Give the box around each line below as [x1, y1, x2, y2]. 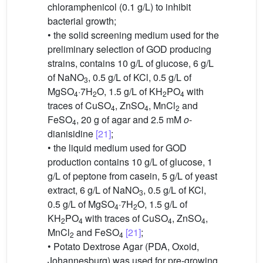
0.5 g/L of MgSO [48, 197, 114, 211]
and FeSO [74, 225, 119, 240]
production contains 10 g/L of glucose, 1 [48, 155, 215, 169]
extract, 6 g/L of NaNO [48, 183, 139, 197]
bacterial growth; [48, 14, 116, 28]
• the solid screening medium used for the [48, 28, 219, 42]
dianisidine [48, 127, 96, 141]
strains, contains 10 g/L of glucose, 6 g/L [48, 56, 214, 70]
